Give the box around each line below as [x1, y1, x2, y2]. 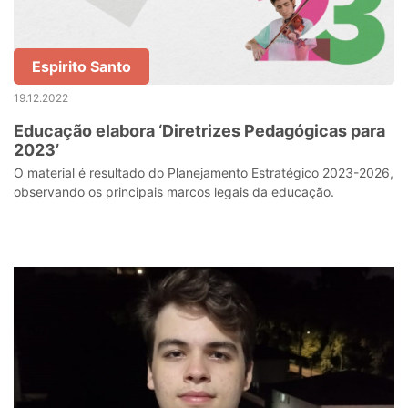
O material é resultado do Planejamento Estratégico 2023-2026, [14, 165, 393, 180]
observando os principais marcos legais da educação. [14, 184, 334, 199]
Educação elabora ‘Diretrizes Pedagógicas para [14, 121, 385, 140]
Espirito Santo [32, 57, 131, 76]
